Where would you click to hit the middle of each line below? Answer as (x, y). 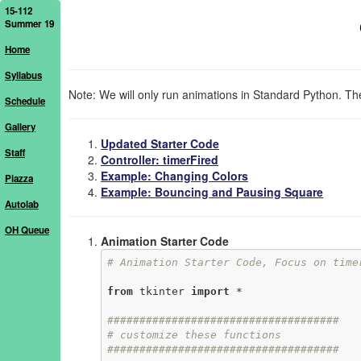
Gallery (20, 127)
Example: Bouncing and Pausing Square (212, 192)
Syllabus (23, 75)
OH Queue (27, 230)
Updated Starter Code (160, 143)
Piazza (19, 178)
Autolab (22, 204)
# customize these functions (194, 334)
